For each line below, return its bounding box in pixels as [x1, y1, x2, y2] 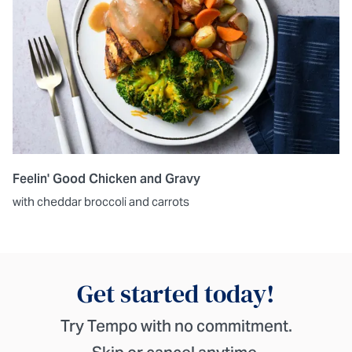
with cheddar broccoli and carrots [13, 194, 189, 210]
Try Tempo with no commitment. [60, 316, 292, 337]
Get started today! [77, 277, 275, 312]
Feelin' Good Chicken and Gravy [13, 170, 200, 188]
